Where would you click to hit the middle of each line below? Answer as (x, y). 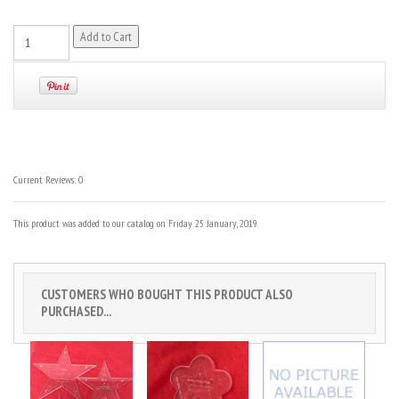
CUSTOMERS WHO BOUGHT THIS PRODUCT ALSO (167, 295)
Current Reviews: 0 (48, 180)
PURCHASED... (76, 312)
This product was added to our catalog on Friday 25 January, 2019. (136, 224)
